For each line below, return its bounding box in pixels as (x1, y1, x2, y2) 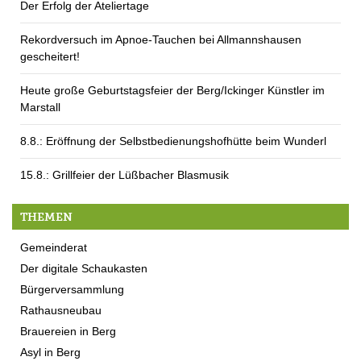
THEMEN (20, 210, 73, 224)
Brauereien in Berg (20, 324, 116, 338)
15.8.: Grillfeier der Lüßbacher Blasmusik (20, 168, 229, 181)
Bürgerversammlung (20, 282, 124, 296)
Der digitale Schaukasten (20, 261, 147, 275)
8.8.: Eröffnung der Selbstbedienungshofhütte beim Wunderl (20, 134, 326, 147)
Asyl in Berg (20, 345, 81, 359)
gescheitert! (20, 49, 80, 63)
